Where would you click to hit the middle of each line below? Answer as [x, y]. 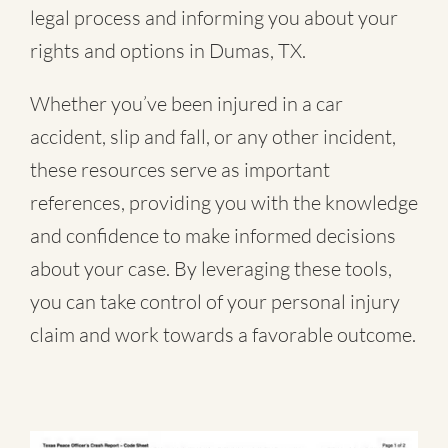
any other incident [314, 137]
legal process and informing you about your [214, 18]
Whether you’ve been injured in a [173, 104]
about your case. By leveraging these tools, [211, 269]
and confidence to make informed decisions [213, 236]
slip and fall [158, 137]
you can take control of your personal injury [215, 302]
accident [66, 137]
